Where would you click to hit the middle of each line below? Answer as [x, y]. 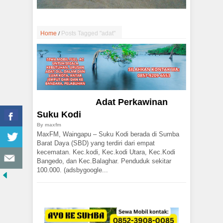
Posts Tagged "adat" [88, 33]
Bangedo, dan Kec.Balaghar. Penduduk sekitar [104, 161]
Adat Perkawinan [132, 102]
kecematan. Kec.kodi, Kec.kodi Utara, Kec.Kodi [106, 152]
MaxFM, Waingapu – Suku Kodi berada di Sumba [108, 134]
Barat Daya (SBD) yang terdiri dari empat [96, 143]
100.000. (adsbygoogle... [72, 170]
